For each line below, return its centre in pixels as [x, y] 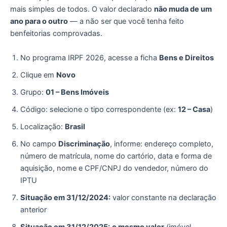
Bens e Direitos [186, 58]
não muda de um [183, 9]
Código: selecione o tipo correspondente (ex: [99, 109]
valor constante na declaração [163, 197]
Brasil [75, 126]
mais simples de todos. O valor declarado [82, 9]
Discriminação [84, 144]
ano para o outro [39, 22]
